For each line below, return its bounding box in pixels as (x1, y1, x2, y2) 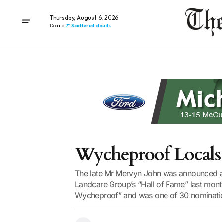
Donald (50, 22, 66, 29)
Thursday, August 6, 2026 (50, 13, 119, 21)
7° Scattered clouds (65, 22, 111, 29)
